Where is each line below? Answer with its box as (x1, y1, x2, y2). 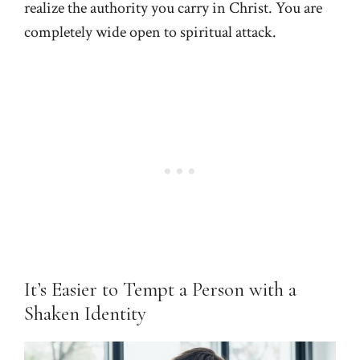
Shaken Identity (24, 301, 146, 325)
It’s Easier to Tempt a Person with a (24, 276, 297, 301)
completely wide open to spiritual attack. (24, 21, 276, 43)
